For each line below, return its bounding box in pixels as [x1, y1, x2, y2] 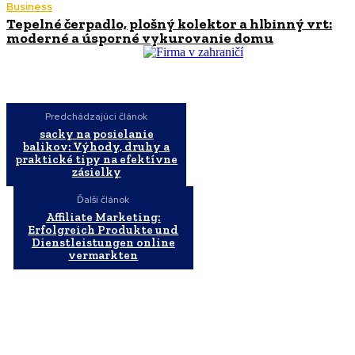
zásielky [71, 164, 121, 179]
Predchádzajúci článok [45, 109, 148, 123]
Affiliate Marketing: [45, 209, 161, 224]
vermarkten [68, 247, 139, 262]
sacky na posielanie [39, 126, 154, 141]
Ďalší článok [77, 193, 130, 206]
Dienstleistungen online [31, 235, 175, 250]
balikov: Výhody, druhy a [23, 139, 170, 154]
